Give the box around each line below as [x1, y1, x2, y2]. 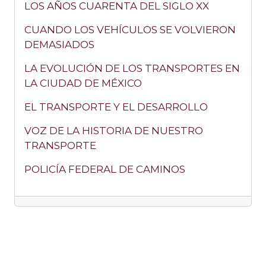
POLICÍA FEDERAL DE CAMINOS [24, 163, 185, 176]
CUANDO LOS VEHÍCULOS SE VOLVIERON [24, 24, 236, 36]
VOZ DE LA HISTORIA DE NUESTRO [24, 125, 203, 137]
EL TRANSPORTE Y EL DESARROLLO [24, 101, 208, 113]
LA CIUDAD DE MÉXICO [24, 77, 142, 90]
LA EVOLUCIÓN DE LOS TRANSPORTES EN [24, 62, 240, 75]
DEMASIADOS [24, 39, 94, 51]
